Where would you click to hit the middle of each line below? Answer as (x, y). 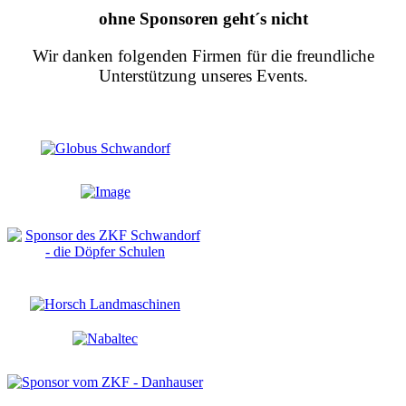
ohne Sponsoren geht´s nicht (203, 19)
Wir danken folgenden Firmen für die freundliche (203, 55)
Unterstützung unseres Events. (203, 75)
